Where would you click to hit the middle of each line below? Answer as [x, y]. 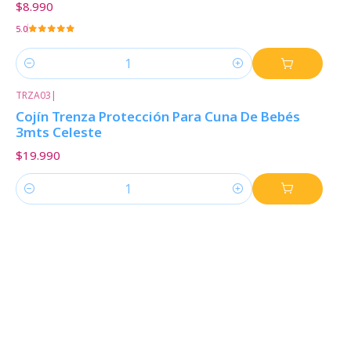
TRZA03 [33, 96]
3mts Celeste [58, 132]
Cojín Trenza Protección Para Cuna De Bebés [157, 117]
